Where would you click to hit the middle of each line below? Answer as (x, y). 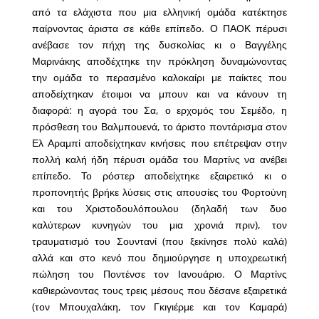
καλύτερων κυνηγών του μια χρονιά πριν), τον (159, 225)
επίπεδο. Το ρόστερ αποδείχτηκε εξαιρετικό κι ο (159, 176)
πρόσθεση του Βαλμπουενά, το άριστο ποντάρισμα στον (159, 127)
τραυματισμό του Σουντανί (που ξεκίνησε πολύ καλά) (159, 241)
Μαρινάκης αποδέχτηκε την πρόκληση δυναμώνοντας (159, 61)
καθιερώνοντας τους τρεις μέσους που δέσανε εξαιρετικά (159, 291)
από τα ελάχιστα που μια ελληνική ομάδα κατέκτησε (159, 12)
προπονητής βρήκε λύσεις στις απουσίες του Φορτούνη (159, 192)
